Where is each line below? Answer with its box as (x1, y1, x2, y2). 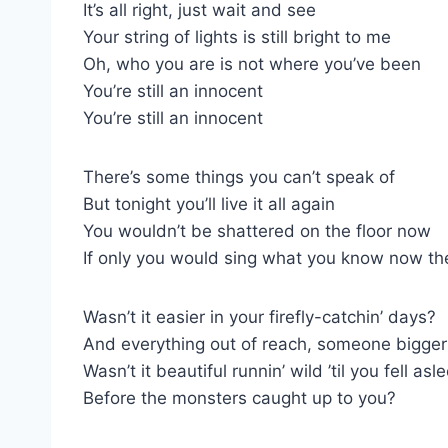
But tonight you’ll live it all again (83, 193, 335, 214)
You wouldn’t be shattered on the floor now (83, 220, 431, 241)
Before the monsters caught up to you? (83, 387, 396, 408)
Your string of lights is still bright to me (83, 26, 391, 47)
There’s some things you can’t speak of (83, 166, 395, 187)
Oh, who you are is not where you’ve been (83, 53, 421, 74)
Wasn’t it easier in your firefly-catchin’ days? (83, 306, 436, 327)
